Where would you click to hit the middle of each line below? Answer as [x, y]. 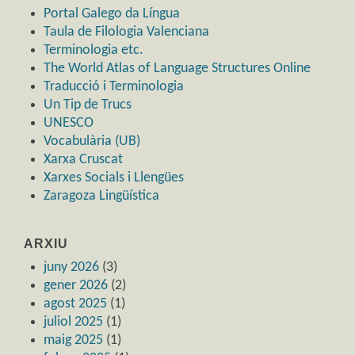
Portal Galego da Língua [112, 13]
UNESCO [69, 123]
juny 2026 [71, 267]
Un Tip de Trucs [88, 105]
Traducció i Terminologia [114, 86]
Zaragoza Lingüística [101, 196]
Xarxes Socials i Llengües [114, 177]
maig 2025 [73, 340]
